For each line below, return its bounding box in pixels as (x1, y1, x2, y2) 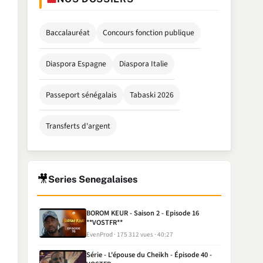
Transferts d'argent (45, 120, 110, 131)
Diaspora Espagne (45, 58, 106, 70)
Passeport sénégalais (45, 89, 117, 100)
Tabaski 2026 (130, 89, 174, 100)
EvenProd (86, 230, 113, 239)
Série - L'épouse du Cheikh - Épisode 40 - (86, 249, 213, 260)
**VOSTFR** (86, 217, 123, 228)
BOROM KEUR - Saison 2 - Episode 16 (86, 207, 200, 218)
